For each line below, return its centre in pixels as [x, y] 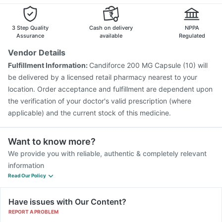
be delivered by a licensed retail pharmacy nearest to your [103, 77]
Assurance [30, 35]
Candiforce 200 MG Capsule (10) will [148, 65]
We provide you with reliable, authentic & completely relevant [107, 153]
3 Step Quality [30, 28]
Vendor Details [37, 52]
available [111, 35]
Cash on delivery [111, 28]
